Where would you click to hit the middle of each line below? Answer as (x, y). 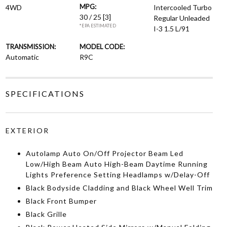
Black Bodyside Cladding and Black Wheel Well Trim (119, 188)
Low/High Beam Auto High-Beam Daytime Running (117, 164)
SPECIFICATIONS (45, 93)
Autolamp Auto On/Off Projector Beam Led (104, 153)
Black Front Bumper (61, 201)
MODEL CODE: (102, 47)
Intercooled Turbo (183, 7)
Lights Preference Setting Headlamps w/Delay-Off (118, 175)
